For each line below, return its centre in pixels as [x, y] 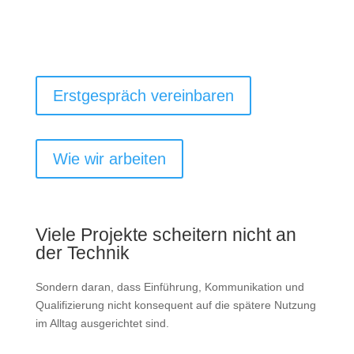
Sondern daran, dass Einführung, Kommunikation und [169, 287]
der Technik [82, 253]
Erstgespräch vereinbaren [143, 96]
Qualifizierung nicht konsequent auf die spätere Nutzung [175, 305]
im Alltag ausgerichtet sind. [102, 323]
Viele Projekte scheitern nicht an [166, 235]
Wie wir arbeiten [109, 159]
